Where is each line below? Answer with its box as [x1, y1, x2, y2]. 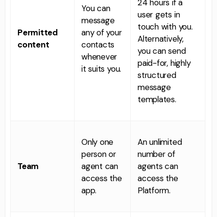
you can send [138, 45, 186, 56]
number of [138, 148, 176, 159]
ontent [22, 39, 49, 50]
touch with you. [138, 21, 193, 32]
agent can [81, 160, 119, 171]
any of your [81, 27, 122, 38]
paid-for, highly [138, 57, 191, 68]
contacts [81, 39, 115, 50]
